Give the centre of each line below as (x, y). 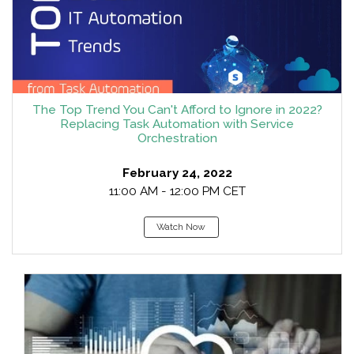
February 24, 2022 (177, 173)
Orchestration (177, 138)
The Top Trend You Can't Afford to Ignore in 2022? (177, 110)
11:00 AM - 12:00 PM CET (177, 191)
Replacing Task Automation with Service (177, 124)
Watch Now (181, 227)
